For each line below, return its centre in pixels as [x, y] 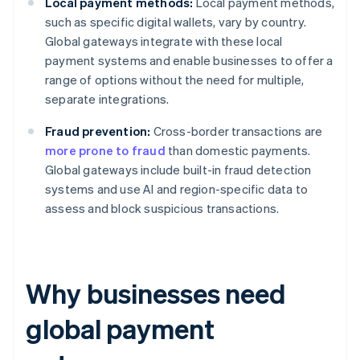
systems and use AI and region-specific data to [177, 189]
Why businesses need [156, 293]
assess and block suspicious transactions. [162, 209]
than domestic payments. [238, 151]
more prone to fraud [105, 151]
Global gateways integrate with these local [164, 41]
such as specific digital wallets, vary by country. [176, 22]
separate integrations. [107, 99]
